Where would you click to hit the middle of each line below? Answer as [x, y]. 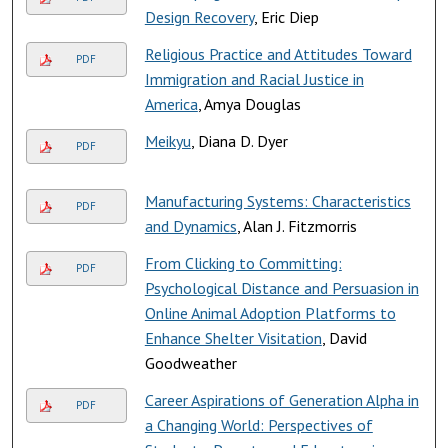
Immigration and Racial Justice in [254, 78]
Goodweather [190, 362]
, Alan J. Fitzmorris [296, 225]
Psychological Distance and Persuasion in [281, 287]
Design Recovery [199, 16]
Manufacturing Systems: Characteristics [277, 200]
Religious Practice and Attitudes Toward [278, 53]
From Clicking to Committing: [243, 262]
